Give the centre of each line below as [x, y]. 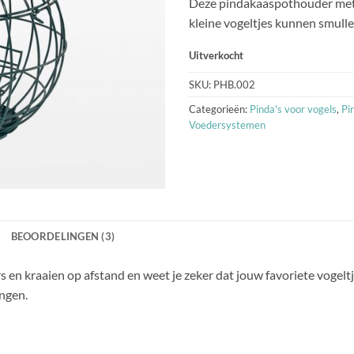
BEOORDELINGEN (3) [63, 237]
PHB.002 [234, 84]
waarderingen [223, 10]
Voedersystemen [227, 124]
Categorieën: [219, 109]
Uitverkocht [216, 56]
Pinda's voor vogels [293, 109]
